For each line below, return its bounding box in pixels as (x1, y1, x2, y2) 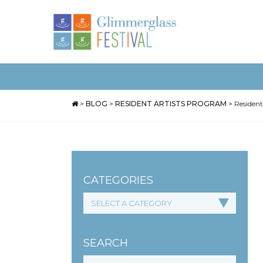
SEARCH (83, 237, 128, 249)
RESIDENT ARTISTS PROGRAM (115, 99, 227, 108)
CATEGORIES (83, 174, 153, 187)
